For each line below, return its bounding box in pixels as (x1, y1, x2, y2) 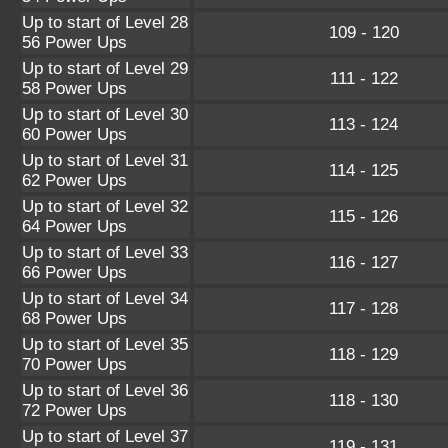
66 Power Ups (22, 262, 127, 282)
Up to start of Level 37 (22, 426, 188, 446)
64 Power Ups (22, 216, 127, 236)
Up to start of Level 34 (22, 288, 188, 308)
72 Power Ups (22, 400, 127, 420)
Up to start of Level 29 (22, 58, 188, 78)
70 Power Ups (22, 354, 127, 374)
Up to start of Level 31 (22, 150, 188, 170)
